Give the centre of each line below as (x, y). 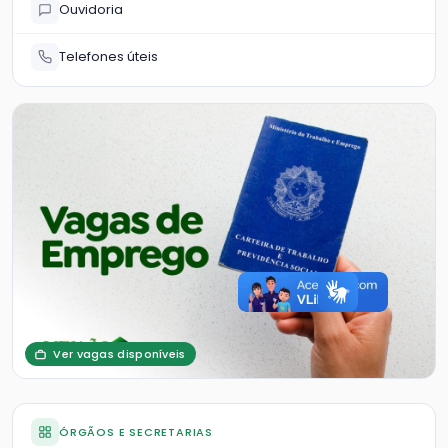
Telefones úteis (108, 56)
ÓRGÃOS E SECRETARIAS (136, 431)
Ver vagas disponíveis (118, 353)
